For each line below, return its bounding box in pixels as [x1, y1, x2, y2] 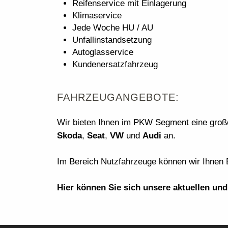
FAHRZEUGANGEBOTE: [57, 92, 179, 103]
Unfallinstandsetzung [72, 35, 152, 45]
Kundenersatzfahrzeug [72, 60, 158, 69]
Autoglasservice [72, 47, 133, 57]
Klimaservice [72, 11, 122, 20]
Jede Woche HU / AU [72, 23, 153, 33]
